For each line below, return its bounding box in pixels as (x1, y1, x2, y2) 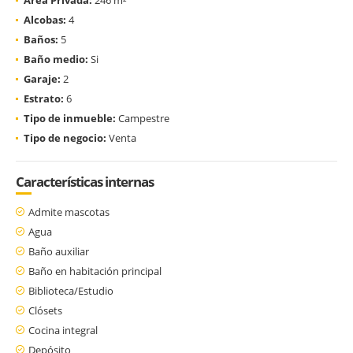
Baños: (24, 32, 58, 46)
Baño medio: (24, 51, 88, 66)
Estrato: (24, 91, 64, 106)
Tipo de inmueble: (24, 110, 116, 125)
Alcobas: (24, 12, 66, 27)
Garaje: (24, 71, 61, 86)
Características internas (16, 172, 154, 191)
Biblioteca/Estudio (28, 283, 113, 298)
